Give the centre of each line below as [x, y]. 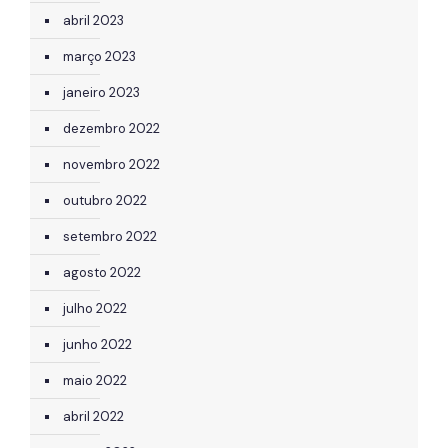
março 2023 [99, 56]
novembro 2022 [111, 164]
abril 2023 [93, 20]
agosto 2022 [102, 272]
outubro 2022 [105, 200]
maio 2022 [95, 380]
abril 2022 [93, 416]
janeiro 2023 [101, 92]
